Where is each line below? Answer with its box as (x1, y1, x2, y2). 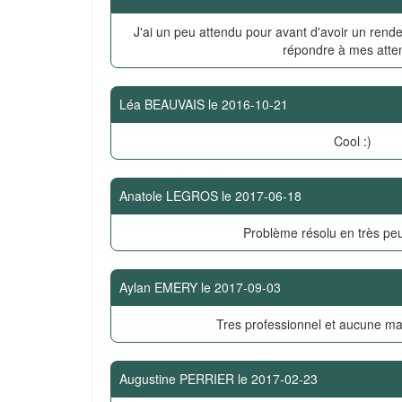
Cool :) (333, 132, 371, 150)
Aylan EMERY (119, 278, 197, 296)
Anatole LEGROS (119, 187, 218, 205)
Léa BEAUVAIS (119, 95, 205, 113)
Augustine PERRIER (119, 370, 234, 388)
